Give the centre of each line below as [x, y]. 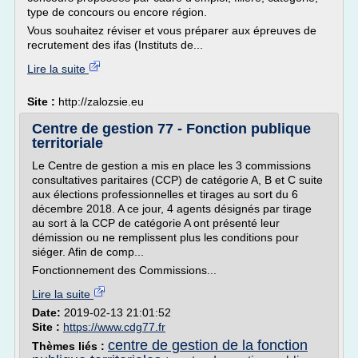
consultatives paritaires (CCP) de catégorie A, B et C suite [177, 180]
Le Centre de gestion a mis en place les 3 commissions [171, 165]
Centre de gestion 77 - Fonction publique [171, 129]
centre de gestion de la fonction [208, 345]
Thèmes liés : [70, 346]
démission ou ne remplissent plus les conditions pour [165, 237]
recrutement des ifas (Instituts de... [115, 45]
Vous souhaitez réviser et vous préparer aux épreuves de [172, 30]
